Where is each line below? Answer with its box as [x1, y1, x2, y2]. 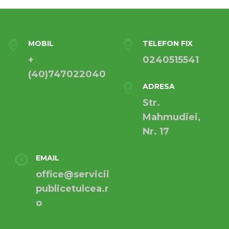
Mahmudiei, [143, 111, 200, 123]
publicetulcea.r [36, 183, 109, 195]
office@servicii [36, 169, 109, 180]
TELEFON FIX [143, 39, 193, 49]
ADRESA [143, 82, 175, 91]
